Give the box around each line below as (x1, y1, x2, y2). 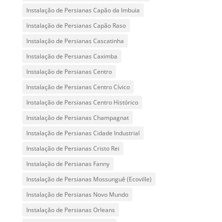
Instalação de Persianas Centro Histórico (26, 98, 138, 107)
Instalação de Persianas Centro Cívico (26, 83, 130, 92)
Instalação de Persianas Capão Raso (26, 21, 126, 30)
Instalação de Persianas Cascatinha (26, 37, 124, 46)
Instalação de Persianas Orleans (26, 206, 115, 215)
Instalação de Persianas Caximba (26, 52, 117, 61)
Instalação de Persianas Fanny (26, 160, 110, 168)
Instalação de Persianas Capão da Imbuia (26, 6, 140, 15)
